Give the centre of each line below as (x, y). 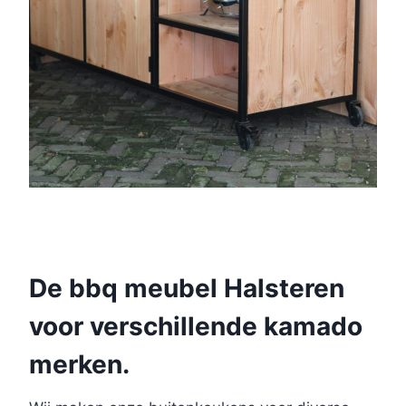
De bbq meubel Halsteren (187, 289)
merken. (79, 365)
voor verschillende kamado (196, 327)
